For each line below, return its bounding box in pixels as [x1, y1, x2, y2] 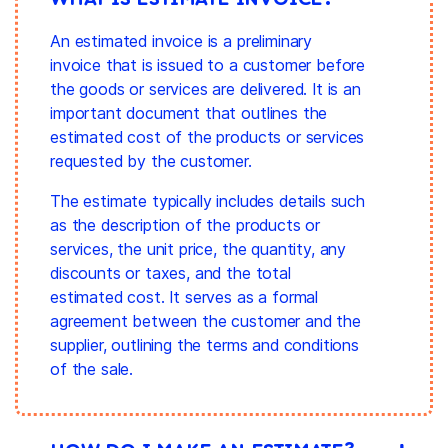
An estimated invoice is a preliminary [50, 30, 313, 51]
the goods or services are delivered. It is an [50, 78, 361, 99]
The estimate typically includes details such [50, 190, 365, 211]
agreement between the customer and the [50, 310, 361, 331]
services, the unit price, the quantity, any [50, 238, 347, 259]
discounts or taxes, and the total [50, 262, 291, 283]
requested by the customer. [50, 150, 252, 171]
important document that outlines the [50, 102, 328, 123]
